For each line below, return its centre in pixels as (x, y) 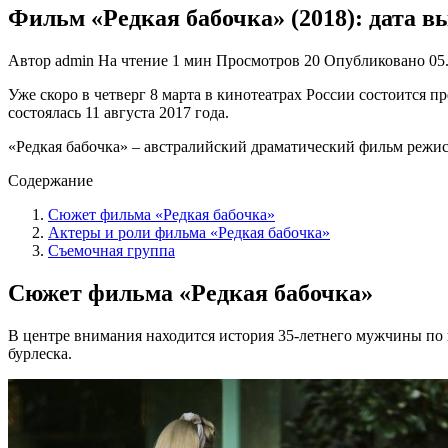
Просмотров (258, 60)
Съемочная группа (111, 250)
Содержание (50, 180)
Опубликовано (374, 60)
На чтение (133, 60)
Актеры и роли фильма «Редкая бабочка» (189, 232)
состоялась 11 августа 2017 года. (118, 112)
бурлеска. (40, 353)
